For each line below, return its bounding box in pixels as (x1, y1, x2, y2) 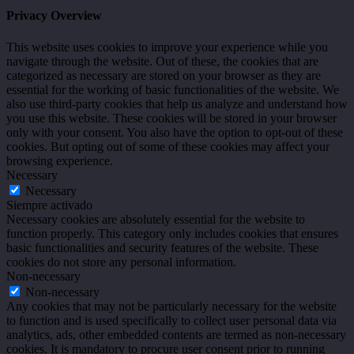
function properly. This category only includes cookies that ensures (6, 226, 338, 240)
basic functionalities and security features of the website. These (6, 240, 318, 254)
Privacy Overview (6, 9, 102, 23)
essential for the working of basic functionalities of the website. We (6, 82, 339, 96)
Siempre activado (6, 198, 92, 212)
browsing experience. (6, 153, 113, 168)
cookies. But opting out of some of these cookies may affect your (6, 139, 330, 153)
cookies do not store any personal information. (6, 254, 236, 269)
